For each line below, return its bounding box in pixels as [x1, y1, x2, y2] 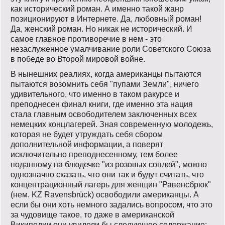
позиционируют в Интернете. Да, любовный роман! [11, 15, 201, 24]
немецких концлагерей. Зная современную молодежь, [11, 120, 213, 129]
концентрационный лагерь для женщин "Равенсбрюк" [11, 180, 211, 189]
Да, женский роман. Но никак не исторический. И [11, 25, 192, 34]
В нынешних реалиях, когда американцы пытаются [11, 70, 201, 79]
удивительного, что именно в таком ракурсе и [11, 90, 179, 99]
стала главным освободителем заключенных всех [11, 110, 197, 119]
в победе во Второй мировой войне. [11, 55, 145, 64]
